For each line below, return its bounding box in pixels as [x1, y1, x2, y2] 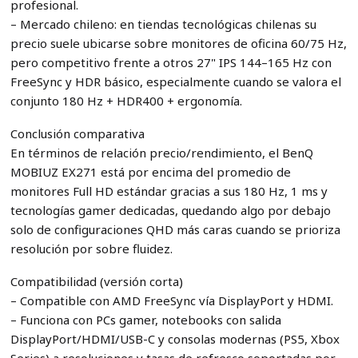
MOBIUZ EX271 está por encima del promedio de [10, 163, 291, 180]
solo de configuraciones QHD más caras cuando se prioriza [10, 221, 340, 237]
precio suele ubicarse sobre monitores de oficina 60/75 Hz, [10, 34, 347, 51]
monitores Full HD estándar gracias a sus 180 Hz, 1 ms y [10, 182, 328, 199]
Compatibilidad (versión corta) [10, 272, 183, 289]
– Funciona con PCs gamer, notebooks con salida [10, 311, 281, 328]
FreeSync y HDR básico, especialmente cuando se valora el [10, 73, 341, 89]
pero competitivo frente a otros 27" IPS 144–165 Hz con [10, 54, 332, 70]
